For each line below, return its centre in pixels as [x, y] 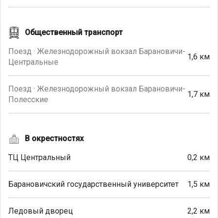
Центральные [33, 62]
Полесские [28, 100]
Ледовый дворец [41, 211]
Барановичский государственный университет [93, 184]
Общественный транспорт [74, 32]
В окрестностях [54, 138]
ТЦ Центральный [39, 157]
